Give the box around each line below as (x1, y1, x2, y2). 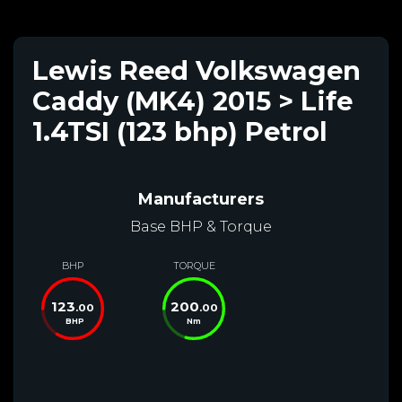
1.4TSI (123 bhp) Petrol (32, 115, 328, 147)
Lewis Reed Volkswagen (32, 54, 361, 86)
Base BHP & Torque (130, 217, 272, 235)
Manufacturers (138, 188, 264, 209)
